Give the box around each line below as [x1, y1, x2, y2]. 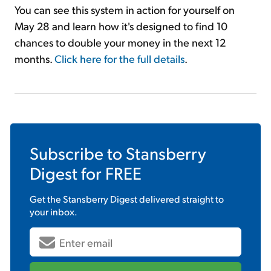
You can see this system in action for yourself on [15, 2, 235, 17]
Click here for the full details [54, 51, 184, 66]
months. [15, 51, 54, 66]
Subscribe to [30, 142, 126, 164]
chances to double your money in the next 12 [15, 35, 226, 50]
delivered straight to [137, 192, 224, 206]
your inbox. [30, 205, 77, 218]
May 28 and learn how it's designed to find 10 [15, 19, 227, 33]
